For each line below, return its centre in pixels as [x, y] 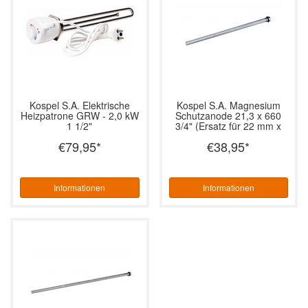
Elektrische [104, 105]
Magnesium [253, 105]
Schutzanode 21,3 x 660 [229, 115]
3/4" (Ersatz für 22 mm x [229, 125]
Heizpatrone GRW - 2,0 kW [79, 115]
